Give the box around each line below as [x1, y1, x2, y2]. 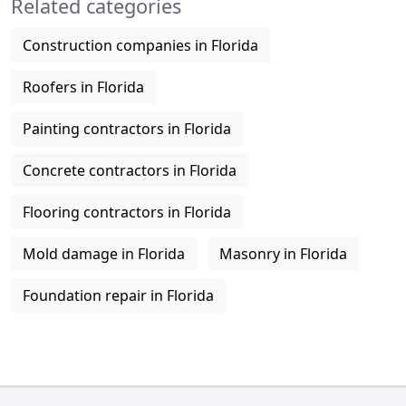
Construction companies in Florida [23, 35, 258, 55]
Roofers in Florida [23, 77, 144, 97]
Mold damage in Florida [23, 244, 185, 264]
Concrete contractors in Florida [23, 160, 237, 180]
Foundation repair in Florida [23, 285, 214, 305]
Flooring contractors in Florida [23, 202, 231, 222]
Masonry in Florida [219, 244, 347, 264]
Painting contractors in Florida [23, 119, 231, 139]
